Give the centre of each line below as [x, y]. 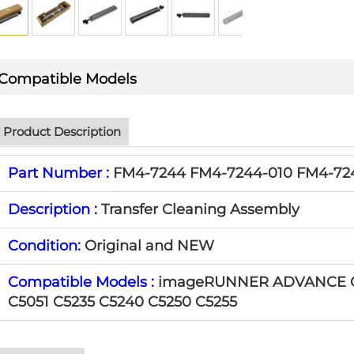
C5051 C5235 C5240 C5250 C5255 [122, 302]
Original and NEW [149, 246]
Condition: [46, 246]
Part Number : [58, 173]
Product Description [62, 132]
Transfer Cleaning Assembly [198, 209]
